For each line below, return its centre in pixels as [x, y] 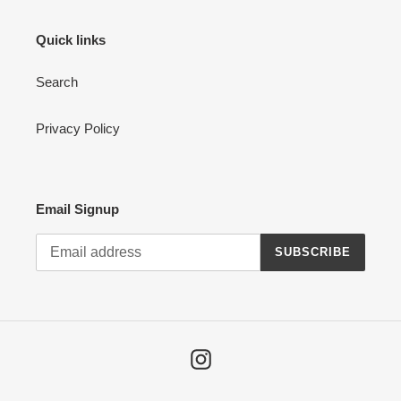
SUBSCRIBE [312, 252]
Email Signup [77, 209]
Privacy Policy [78, 129]
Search [57, 82]
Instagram [239, 357]
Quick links [71, 39]
